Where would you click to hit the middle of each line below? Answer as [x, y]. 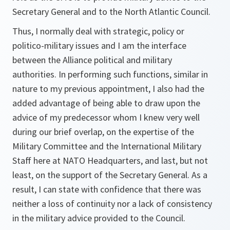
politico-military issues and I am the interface [99, 45]
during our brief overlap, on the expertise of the [103, 132]
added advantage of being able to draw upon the [106, 103]
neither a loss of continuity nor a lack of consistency [112, 204]
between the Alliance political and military [92, 60]
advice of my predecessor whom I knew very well [106, 117]
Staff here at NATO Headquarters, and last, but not [110, 160]
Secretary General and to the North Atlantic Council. [111, 12]
